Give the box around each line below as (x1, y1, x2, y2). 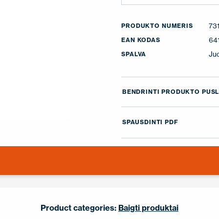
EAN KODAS (121, 36, 160, 44)
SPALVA (121, 50, 147, 58)
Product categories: (40, 202, 116, 213)
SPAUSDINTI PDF (122, 118, 178, 126)
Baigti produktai (118, 202, 178, 213)
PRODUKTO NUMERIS (121, 22, 193, 29)
